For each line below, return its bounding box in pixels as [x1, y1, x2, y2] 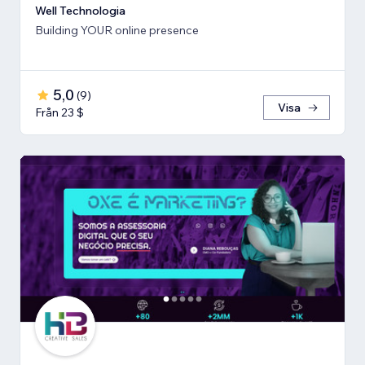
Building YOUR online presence [35, 22, 199, 37]
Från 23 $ [35, 104, 84, 120]
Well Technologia [35, 2, 125, 18]
